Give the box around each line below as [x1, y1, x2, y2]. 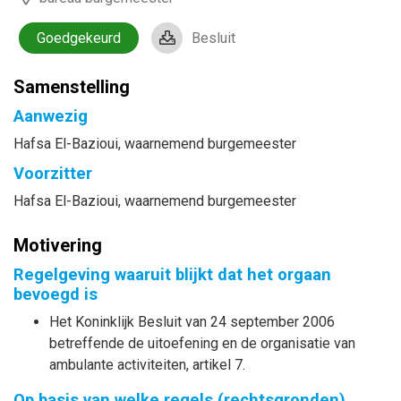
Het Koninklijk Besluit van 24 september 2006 [49, 313, 335, 330]
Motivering [13, 235, 102, 256]
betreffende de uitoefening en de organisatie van [49, 335, 355, 352]
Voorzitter [13, 164, 92, 183]
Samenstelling [13, 76, 130, 98]
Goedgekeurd [37, 30, 121, 47]
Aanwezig [13, 107, 88, 125]
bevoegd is [13, 285, 98, 303]
